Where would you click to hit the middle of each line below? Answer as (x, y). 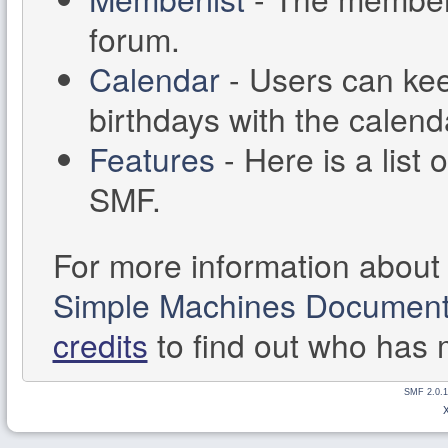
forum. (135, 38)
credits (100, 344)
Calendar (155, 78)
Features (152, 158)
